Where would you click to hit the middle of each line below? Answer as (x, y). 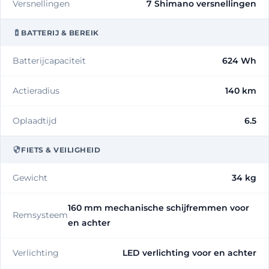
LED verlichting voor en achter (189, 252)
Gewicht (30, 177)
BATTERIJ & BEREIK (60, 32)
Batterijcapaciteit (49, 60)
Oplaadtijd (35, 120)
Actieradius (36, 90)
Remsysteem (40, 215)
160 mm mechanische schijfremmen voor (159, 207)
